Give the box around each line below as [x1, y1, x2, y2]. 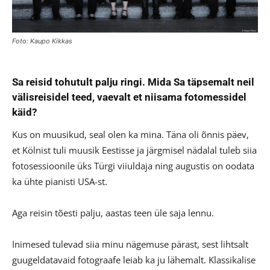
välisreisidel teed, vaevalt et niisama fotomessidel [12, 90, 246, 103]
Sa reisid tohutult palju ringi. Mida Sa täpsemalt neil [12, 75, 254, 88]
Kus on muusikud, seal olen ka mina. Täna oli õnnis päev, [12, 128, 249, 140]
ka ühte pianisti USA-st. [12, 175, 107, 187]
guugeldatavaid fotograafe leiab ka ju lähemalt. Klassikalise [12, 253, 256, 266]
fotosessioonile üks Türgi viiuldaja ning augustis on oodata [12, 159, 254, 172]
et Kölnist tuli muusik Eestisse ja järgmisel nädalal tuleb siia [12, 143, 257, 156]
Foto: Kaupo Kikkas [12, 36, 72, 45]
